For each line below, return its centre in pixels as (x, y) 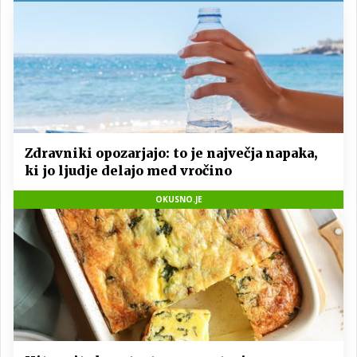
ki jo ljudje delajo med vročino (128, 171)
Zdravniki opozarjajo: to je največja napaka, (171, 153)
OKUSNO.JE (178, 200)
